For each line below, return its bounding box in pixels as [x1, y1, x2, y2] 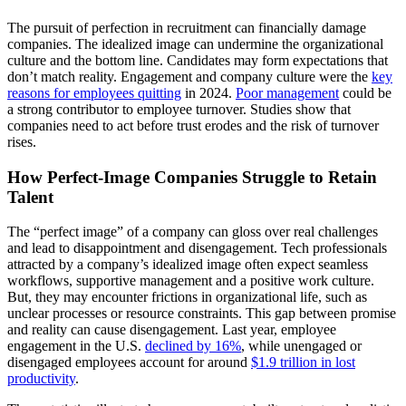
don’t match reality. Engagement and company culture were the [7, 68, 372, 84]
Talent [7, 187, 53, 207]
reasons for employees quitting [7, 84, 181, 101]
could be [339, 84, 391, 101]
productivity [7, 371, 75, 387]
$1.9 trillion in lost [251, 354, 355, 371]
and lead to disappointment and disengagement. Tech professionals [7, 240, 387, 256]
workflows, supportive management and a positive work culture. [7, 273, 374, 289]
